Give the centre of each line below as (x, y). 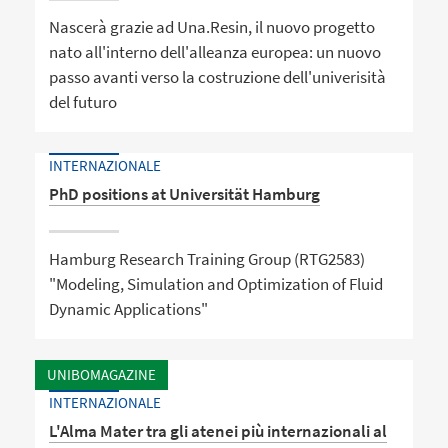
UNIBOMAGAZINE (101, 375)
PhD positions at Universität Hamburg (185, 194)
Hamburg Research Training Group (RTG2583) (207, 258)
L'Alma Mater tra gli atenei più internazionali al (218, 430)
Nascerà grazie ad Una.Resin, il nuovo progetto (212, 26)
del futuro (83, 101)
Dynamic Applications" (129, 308)
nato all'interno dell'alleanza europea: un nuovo (215, 51)
